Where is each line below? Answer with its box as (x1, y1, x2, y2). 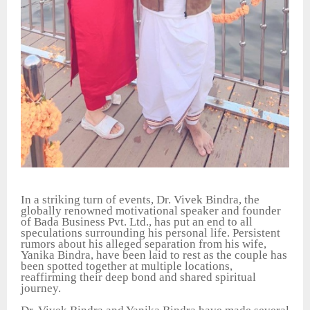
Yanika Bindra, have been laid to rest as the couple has (21, 248, 287, 262)
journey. (21, 281, 61, 295)
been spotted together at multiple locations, (21, 259, 232, 273)
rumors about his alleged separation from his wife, (21, 237, 266, 250)
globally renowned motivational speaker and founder (21, 203, 281, 217)
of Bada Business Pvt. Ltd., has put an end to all (21, 215, 253, 228)
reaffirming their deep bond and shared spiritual (21, 270, 256, 284)
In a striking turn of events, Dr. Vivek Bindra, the (21, 192, 259, 206)
